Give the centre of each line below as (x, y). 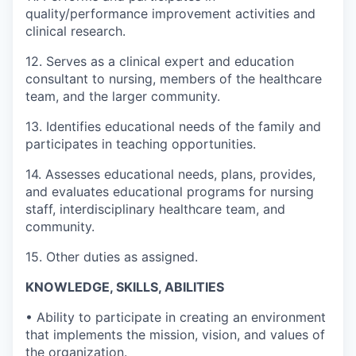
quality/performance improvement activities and (170, 13)
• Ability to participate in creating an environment (176, 317)
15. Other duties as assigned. (112, 256)
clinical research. (75, 31)
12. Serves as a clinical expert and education (160, 61)
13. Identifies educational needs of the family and (173, 126)
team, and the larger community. (123, 96)
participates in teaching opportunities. (141, 143)
